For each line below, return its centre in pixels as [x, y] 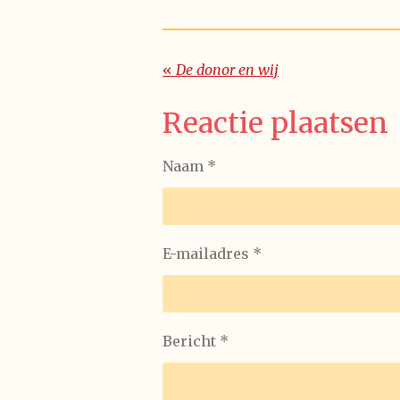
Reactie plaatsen [275, 123]
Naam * [189, 166]
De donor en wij [227, 69]
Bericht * [196, 341]
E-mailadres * [212, 253]
